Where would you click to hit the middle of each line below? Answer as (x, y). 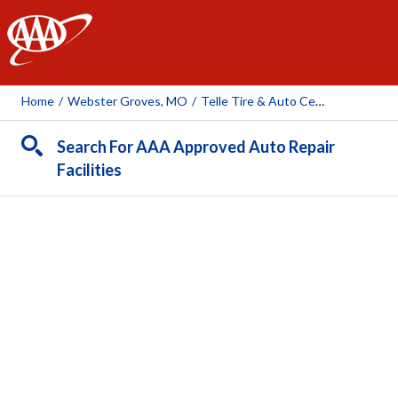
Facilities (89, 170)
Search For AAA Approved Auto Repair (196, 147)
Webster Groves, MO (127, 101)
